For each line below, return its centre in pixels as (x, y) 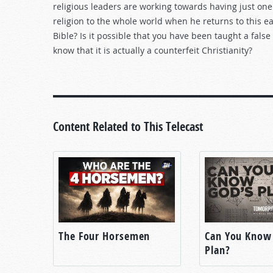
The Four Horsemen (105, 236)
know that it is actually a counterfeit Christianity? (153, 51)
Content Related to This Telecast (128, 126)
